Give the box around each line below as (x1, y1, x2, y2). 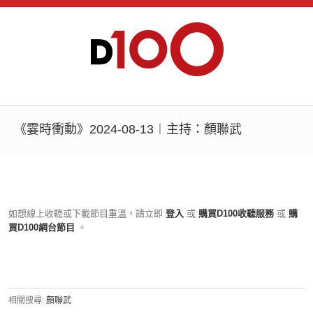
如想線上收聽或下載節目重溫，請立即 (8, 208, 163, 219)
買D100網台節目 (8, 222, 78, 233)
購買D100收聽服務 (196, 208, 277, 219)
